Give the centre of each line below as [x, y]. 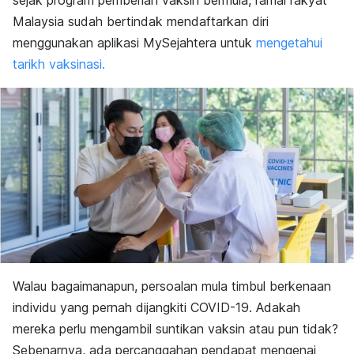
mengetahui [289, 43]
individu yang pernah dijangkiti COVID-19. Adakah [156, 307]
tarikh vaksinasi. [59, 64]
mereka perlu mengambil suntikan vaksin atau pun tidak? [175, 328]
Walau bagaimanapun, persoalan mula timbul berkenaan [172, 286]
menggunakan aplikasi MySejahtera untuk [134, 43]
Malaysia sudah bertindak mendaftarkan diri [141, 21]
